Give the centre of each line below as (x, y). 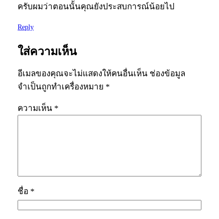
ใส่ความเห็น (47, 52)
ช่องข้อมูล (167, 74)
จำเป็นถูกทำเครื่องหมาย (62, 87)
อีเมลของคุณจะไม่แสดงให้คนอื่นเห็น (83, 74)
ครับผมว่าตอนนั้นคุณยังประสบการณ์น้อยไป (96, 6)
